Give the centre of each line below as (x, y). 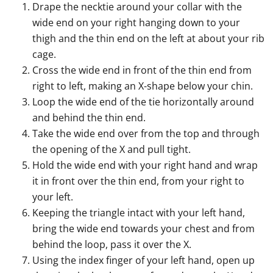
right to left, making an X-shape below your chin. (143, 86)
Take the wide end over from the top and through (146, 134)
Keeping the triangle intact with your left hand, (139, 213)
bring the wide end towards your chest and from (144, 229)
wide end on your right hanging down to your (136, 23)
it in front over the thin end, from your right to (139, 181)
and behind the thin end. (89, 118)
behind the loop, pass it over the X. (112, 245)
